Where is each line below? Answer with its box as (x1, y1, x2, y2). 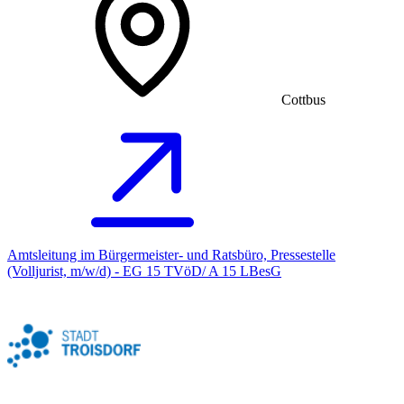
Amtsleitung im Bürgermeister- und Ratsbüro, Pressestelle (7, 247, 335, 263)
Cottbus (281, 92, 326, 108)
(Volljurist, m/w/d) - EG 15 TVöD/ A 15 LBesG (7, 263, 281, 280)
